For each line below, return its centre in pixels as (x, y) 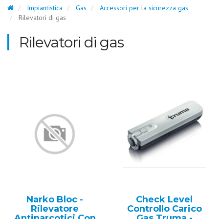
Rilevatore (55, 209)
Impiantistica (45, 8)
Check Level (164, 199)
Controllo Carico (164, 209)
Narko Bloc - (55, 199)
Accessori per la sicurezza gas (144, 8)
